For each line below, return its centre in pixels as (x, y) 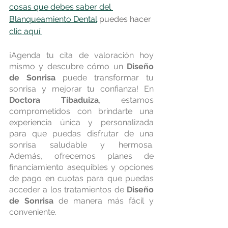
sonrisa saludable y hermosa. (81, 145)
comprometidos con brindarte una (81, 111)
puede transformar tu (105, 78)
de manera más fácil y (104, 201)
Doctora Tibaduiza (54, 100)
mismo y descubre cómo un (68, 67)
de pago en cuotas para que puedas (81, 179)
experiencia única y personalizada (81, 123)
